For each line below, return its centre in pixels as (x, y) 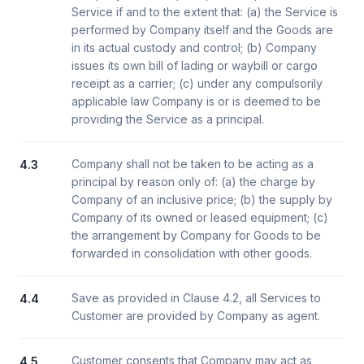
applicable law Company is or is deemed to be (196, 101)
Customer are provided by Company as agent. (196, 316)
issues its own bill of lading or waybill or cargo (195, 65)
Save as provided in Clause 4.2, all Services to (196, 298)
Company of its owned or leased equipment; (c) (200, 217)
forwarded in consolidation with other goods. (192, 253)
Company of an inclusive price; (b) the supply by (202, 199)
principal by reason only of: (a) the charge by (193, 182)
